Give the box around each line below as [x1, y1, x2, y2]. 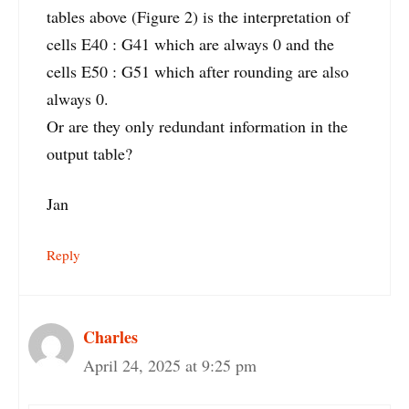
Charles [83, 325, 138, 350]
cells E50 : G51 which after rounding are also [47, 59, 349, 82]
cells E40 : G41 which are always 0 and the [47, 32, 334, 55]
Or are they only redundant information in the [47, 114, 348, 137]
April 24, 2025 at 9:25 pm [83, 354, 257, 377]
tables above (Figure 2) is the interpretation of [47, 5, 350, 27]
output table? [47, 142, 132, 164]
